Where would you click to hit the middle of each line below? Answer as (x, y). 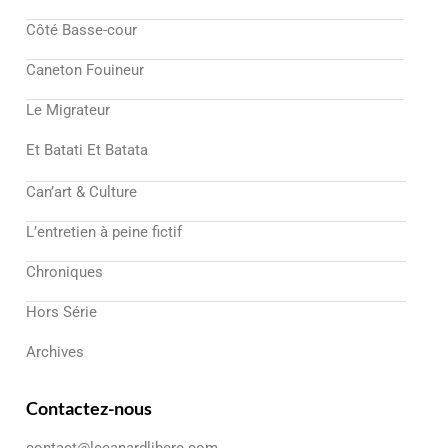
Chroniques (64, 272)
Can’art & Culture (81, 192)
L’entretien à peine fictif (104, 232)
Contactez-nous (89, 408)
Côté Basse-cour (81, 30)
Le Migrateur (68, 110)
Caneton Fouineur (85, 70)
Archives (55, 352)
